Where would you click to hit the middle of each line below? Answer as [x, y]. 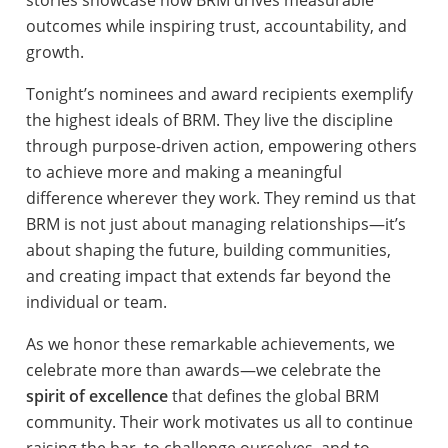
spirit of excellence [96, 395]
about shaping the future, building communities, [208, 249]
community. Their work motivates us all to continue [219, 421]
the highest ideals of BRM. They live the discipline [209, 119]
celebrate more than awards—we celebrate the [203, 369]
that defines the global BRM [273, 395]
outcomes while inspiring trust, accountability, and [216, 25]
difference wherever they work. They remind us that [220, 197]
